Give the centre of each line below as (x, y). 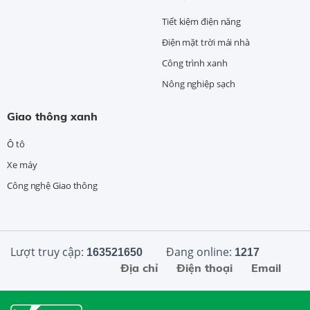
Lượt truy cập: (48, 252)
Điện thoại (204, 268)
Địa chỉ (139, 268)
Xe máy (22, 165)
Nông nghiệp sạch (199, 84)
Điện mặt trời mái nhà (206, 43)
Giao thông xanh (52, 117)
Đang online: (199, 252)
